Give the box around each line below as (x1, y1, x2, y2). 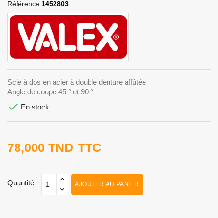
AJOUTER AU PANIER (75, 181, 139, 188)
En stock (19, 102, 49, 111)
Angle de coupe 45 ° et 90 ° (7, 87, 95, 96)
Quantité (7, 178, 34, 187)
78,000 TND (7, 140, 73, 154)
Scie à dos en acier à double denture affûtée (7, 77, 148, 86)
